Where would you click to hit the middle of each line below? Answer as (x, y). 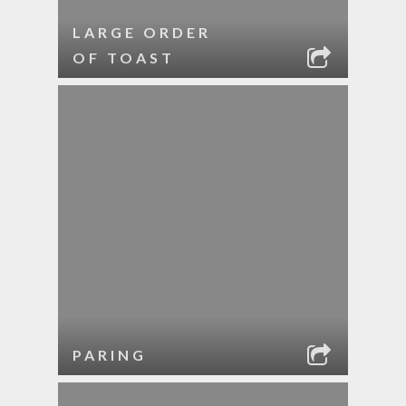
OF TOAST (124, 58)
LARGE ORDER (142, 32)
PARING (110, 355)
